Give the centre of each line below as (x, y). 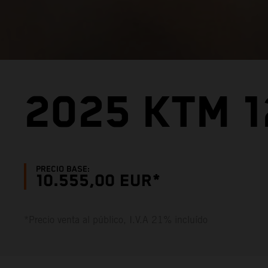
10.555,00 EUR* (98, 181)
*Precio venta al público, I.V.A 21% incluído (116, 220)
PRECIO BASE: (63, 169)
